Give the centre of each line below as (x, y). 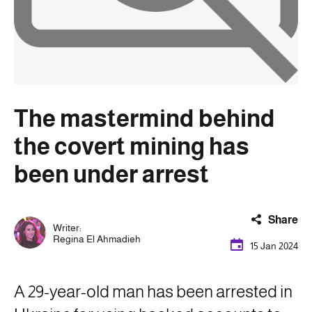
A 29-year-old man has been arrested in (153, 291)
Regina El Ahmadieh (97, 239)
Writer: (67, 227)
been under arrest (111, 174)
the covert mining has (132, 147)
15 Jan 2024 (274, 246)
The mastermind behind (145, 119)
